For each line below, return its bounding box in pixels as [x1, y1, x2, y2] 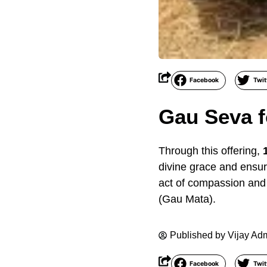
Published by [170, 229, 228, 240]
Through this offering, [159, 145, 263, 157]
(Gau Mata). [159, 193, 216, 206]
